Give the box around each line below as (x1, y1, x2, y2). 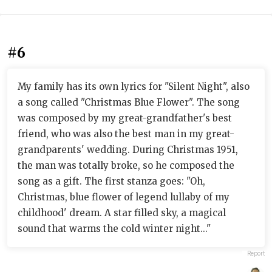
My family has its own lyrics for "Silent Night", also (18, 80, 250, 92)
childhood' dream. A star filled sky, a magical (18, 206, 226, 219)
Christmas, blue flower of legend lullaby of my (18, 191, 229, 203)
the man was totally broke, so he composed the (18, 159, 234, 171)
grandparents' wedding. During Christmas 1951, (18, 143, 238, 155)
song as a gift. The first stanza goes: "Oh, (18, 175, 205, 187)
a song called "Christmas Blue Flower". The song (18, 96, 240, 108)
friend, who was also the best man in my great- (18, 127, 234, 140)
